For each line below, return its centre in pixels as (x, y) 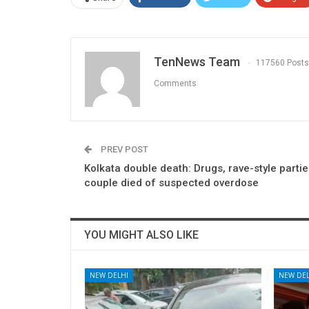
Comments (175, 83)
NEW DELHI (109, 275)
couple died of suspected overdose (171, 182)
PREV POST (123, 149)
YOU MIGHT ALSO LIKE (141, 235)
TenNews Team (197, 61)
